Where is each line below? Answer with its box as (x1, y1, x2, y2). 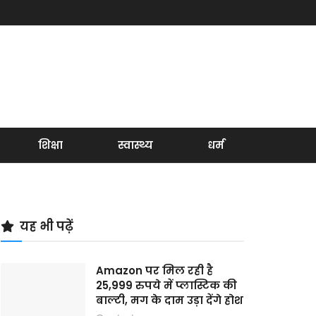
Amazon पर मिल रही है (96, 263, 213, 278)
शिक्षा (38, 138, 63, 152)
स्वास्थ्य (117, 138, 153, 152)
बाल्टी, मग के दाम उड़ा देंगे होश (96, 293, 243, 308)
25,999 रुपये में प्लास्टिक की (96, 278, 237, 293)
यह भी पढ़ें (20, 218, 73, 235)
